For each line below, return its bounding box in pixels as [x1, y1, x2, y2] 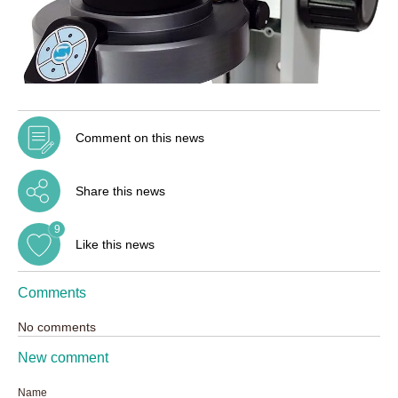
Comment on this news [76, 131, 204, 146]
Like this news [76, 237, 155, 252]
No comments [18, 320, 96, 335]
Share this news [76, 184, 165, 199]
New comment [18, 350, 108, 366]
